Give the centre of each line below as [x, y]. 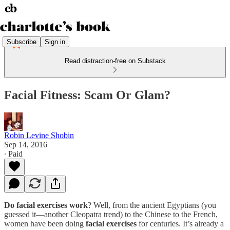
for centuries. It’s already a [180, 223]
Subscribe [22, 42]
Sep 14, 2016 [26, 144]
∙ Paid [13, 154]
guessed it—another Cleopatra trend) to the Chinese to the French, [111, 214]
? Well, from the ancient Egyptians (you [152, 205]
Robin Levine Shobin [39, 135]
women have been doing [44, 223]
